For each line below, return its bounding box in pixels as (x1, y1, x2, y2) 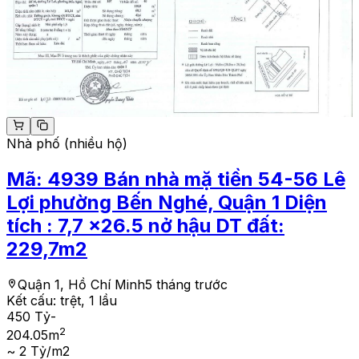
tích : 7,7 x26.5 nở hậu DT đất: (6, 214, 284, 238)
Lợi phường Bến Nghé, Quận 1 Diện (6, 191, 327, 215)
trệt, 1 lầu (60, 292, 117, 309)
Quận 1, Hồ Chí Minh (18, 276, 145, 292)
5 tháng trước (145, 276, 228, 292)
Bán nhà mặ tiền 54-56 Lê (103, 167, 345, 192)
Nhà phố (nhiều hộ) (6, 135, 127, 152)
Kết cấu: (6, 292, 60, 309)
